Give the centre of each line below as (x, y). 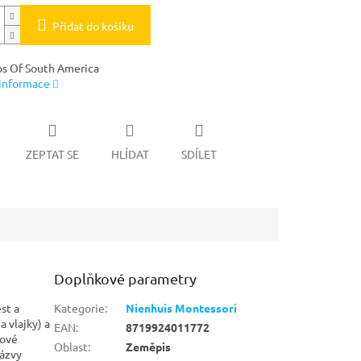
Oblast (71, 346)
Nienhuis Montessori (182, 307)
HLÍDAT (130, 154)
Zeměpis (149, 346)
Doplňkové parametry (126, 278)
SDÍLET (199, 154)
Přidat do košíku (93, 26)
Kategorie (80, 307)
